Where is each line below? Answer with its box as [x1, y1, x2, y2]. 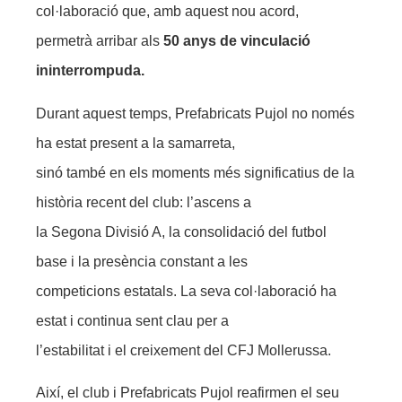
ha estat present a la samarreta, [36, 135, 235, 151]
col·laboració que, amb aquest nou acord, [36, 4, 299, 20]
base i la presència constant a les [36, 253, 248, 269]
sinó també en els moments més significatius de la [36, 164, 354, 180]
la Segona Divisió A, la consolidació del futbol [36, 223, 327, 240]
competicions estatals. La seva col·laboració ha [36, 283, 336, 299]
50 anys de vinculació [163, 33, 310, 49]
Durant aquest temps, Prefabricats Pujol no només [36, 105, 354, 121]
